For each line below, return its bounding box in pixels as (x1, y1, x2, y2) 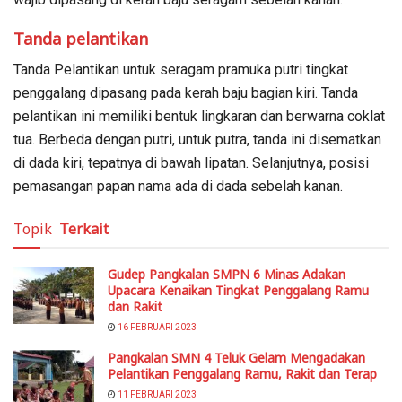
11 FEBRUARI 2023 (116, 389, 197, 399)
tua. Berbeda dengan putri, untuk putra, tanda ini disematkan (13, 130, 381, 148)
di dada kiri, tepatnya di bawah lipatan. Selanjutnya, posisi (13, 153, 369, 171)
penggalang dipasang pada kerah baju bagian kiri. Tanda (13, 83, 358, 101)
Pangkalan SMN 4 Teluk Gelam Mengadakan (108, 348, 365, 366)
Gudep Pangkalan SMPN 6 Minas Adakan (108, 265, 345, 283)
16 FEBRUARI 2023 (116, 321, 197, 332)
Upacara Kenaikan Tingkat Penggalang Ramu (108, 281, 369, 299)
